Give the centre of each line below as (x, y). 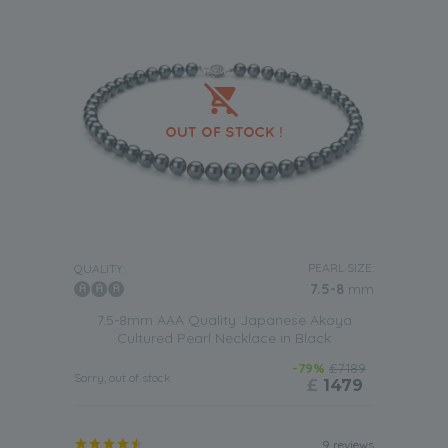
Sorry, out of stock (122, 377)
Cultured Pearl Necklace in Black (224, 338)
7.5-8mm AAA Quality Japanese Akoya (224, 320)
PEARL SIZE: (341, 267)
